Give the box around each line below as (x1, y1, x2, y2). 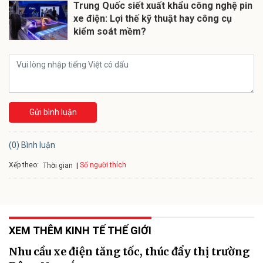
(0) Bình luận (9, 140, 55, 150)
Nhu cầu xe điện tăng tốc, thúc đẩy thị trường (9, 245, 249, 259)
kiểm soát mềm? (73, 25, 146, 37)
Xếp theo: (9, 160, 39, 169)
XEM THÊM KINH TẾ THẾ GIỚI (9, 224, 151, 237)
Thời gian (43, 161, 73, 170)
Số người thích (80, 161, 126, 170)
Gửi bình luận (29, 107, 77, 117)
